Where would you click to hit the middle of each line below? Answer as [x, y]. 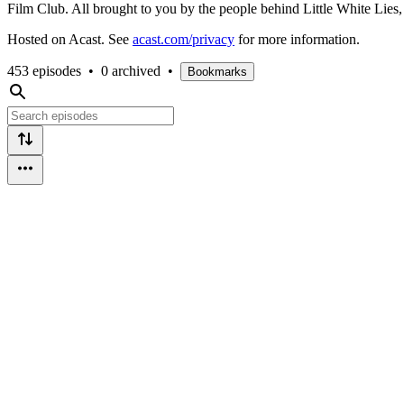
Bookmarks [217, 71]
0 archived [131, 70]
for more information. [297, 39]
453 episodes [44, 70]
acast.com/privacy [184, 39]
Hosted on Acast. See [70, 39]
